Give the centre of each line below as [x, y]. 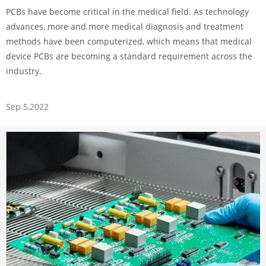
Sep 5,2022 [27, 107]
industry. [24, 71]
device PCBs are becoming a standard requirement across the [129, 56]
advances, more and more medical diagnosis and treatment [125, 27]
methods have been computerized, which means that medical [129, 42]
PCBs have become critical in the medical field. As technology [127, 12]
